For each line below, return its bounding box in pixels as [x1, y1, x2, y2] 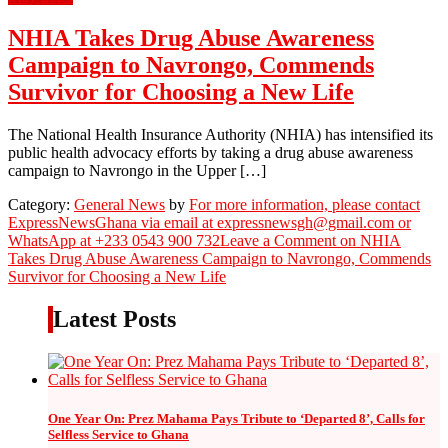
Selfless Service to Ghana [48, 427, 189, 443]
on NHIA [336, 232, 401, 250]
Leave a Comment [220, 232, 336, 250]
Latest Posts [53, 306, 176, 333]
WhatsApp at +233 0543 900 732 [8, 232, 220, 250]
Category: [8, 196, 74, 214]
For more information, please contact [189, 196, 420, 214]
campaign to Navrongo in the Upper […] [8, 162, 266, 180]
